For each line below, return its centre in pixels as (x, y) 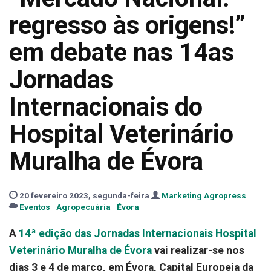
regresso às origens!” (127, 25)
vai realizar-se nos (198, 250)
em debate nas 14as (122, 52)
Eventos (35, 207)
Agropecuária (83, 207)
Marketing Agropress (204, 195)
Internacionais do (106, 107)
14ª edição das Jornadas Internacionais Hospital (136, 233)
